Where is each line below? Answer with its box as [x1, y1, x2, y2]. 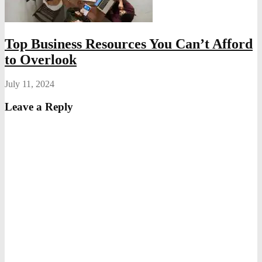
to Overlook [5, 51, 77, 67]
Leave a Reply [5, 101, 73, 113]
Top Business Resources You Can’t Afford [5, 36, 253, 51]
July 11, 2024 [5, 79, 54, 89]
